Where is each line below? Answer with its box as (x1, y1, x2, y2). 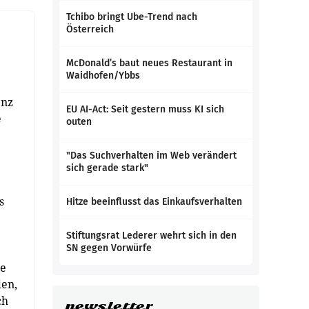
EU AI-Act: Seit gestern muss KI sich (66, 103, 224, 115)
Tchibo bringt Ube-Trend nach (66, 11, 197, 23)
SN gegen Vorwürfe (66, 242, 152, 254)
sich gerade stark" (66, 162, 148, 174)
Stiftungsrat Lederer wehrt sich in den (66, 230, 237, 241)
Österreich (66, 23, 114, 35)
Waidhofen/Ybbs (66, 70, 140, 81)
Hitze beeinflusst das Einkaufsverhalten (66, 196, 242, 208)
